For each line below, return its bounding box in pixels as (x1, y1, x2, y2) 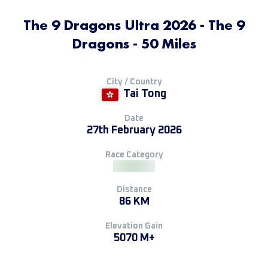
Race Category (105, 151, 163, 159)
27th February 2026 (86, 125, 182, 136)
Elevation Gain (105, 222, 163, 230)
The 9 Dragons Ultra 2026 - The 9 (23, 16, 245, 34)
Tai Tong (123, 89, 166, 99)
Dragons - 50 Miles (72, 34, 196, 53)
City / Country (106, 78, 162, 86)
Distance (116, 185, 152, 194)
